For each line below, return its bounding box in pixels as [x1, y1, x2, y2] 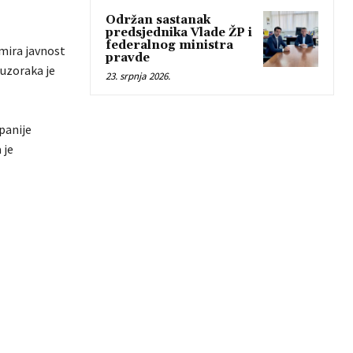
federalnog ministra [106, 38, 233, 54]
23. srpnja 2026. [106, 69, 170, 84]
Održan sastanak [106, 13, 210, 28]
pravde [106, 50, 150, 66]
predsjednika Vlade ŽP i [106, 25, 252, 41]
